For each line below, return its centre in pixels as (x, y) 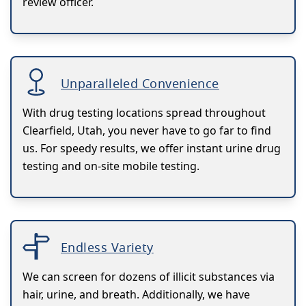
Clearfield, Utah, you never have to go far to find (147, 130)
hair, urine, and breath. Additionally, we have (136, 294)
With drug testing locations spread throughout (144, 112)
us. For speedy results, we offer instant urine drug (152, 148)
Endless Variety (107, 247)
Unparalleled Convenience (140, 83)
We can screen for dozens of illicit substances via (149, 276)
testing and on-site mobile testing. (111, 166)
